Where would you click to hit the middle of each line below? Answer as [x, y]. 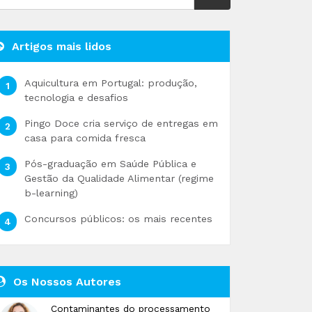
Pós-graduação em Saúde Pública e [110, 164]
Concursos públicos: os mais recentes [118, 219]
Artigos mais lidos [60, 46]
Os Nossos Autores [65, 282]
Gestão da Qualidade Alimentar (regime [119, 178]
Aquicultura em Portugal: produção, [110, 83]
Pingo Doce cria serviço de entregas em [121, 123]
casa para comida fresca [85, 138]
